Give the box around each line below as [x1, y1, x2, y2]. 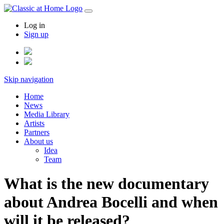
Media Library [24, 110, 69, 118]
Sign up [24, 30, 48, 38]
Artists [24, 119, 44, 127]
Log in [24, 21, 45, 29]
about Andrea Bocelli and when [4, 193, 218, 211]
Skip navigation [4, 75, 53, 83]
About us [24, 137, 53, 145]
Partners [24, 128, 49, 136]
